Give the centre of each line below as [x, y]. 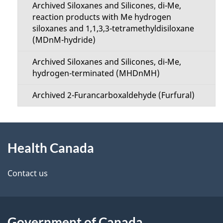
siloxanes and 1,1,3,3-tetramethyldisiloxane [113, 28]
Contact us [28, 173]
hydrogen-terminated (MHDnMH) [96, 73]
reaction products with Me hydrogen [102, 17]
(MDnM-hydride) [64, 40]
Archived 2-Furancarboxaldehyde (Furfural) [113, 95]
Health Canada [51, 148]
